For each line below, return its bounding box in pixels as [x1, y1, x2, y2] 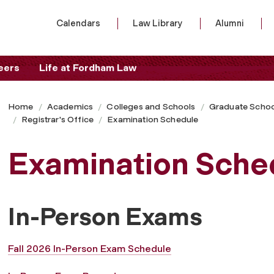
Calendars [56, 18, 100, 29]
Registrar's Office [21, 114, 94, 125]
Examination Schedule [107, 114, 199, 125]
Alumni [215, 18, 244, 29]
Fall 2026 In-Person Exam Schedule [8, 242, 171, 254]
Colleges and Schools [106, 101, 196, 112]
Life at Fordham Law [39, 62, 136, 74]
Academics [46, 101, 94, 112]
